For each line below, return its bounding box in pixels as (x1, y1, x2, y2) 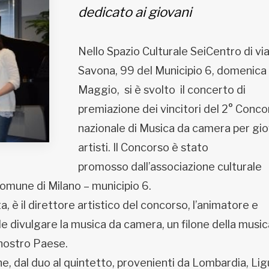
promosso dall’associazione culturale (77, 160, 262, 173)
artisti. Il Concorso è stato (77, 141, 211, 154)
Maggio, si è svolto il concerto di (77, 83, 246, 96)
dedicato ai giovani (77, 4, 192, 20)
